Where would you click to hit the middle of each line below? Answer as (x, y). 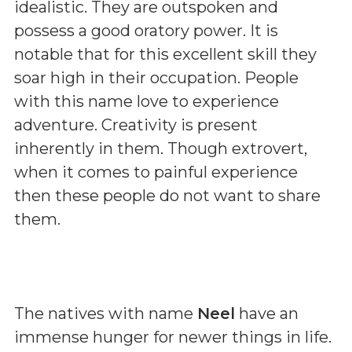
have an (267, 313)
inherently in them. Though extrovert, (161, 148)
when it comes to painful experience (156, 172)
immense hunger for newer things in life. (173, 337)
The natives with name (106, 313)
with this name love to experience (147, 101)
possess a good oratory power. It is (146, 31)
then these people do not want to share (167, 196)
